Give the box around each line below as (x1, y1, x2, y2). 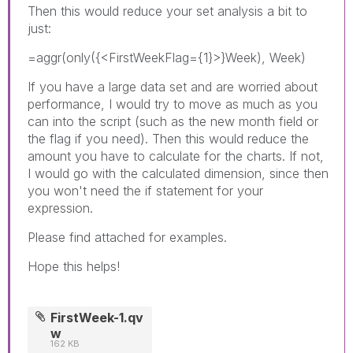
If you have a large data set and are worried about (28, 78, 318, 95)
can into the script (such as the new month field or (28, 113, 318, 129)
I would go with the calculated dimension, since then (28, 165, 329, 181)
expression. (28, 199, 93, 216)
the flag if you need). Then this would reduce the (28, 130, 309, 147)
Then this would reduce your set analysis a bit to (28, 2, 307, 19)
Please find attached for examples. (28, 229, 227, 245)
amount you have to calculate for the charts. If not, (28, 147, 324, 164)
